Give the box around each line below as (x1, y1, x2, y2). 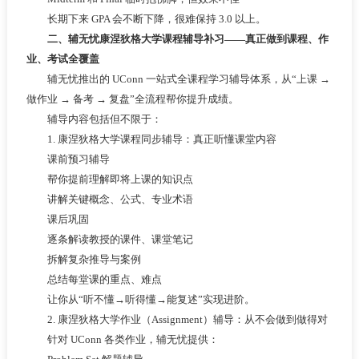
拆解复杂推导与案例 (26, 252, 141, 265)
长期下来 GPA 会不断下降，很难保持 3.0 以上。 (26, 12, 266, 25)
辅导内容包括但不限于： (26, 112, 162, 125)
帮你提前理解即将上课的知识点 (26, 172, 193, 185)
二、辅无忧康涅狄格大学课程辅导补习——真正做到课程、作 (46, 32, 329, 45)
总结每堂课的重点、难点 (26, 272, 162, 285)
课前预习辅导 (26, 152, 110, 165)
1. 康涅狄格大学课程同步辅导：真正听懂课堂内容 (26, 132, 276, 145)
